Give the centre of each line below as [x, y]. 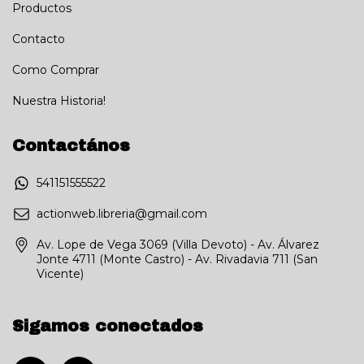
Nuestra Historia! [59, 100]
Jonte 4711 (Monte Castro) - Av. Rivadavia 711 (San [177, 260]
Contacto [39, 39]
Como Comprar [56, 69]
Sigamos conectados [108, 326]
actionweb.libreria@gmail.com [122, 214]
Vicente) [60, 274]
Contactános [71, 145]
